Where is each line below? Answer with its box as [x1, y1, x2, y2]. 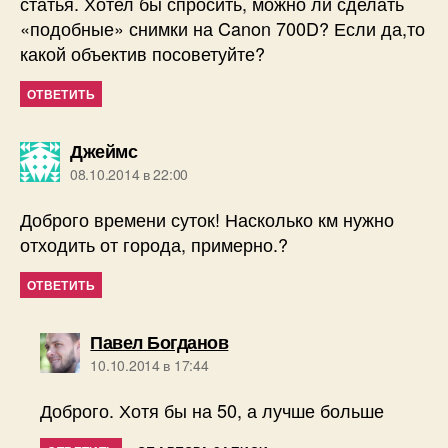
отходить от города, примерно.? [20, 231, 288, 258]
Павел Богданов [90, 329, 229, 356]
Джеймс [70, 138, 137, 165]
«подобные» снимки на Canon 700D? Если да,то [20, 15, 425, 42]
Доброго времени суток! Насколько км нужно [20, 206, 394, 233]
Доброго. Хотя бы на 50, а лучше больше [40, 397, 385, 424]
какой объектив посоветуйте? [20, 40, 265, 67]
